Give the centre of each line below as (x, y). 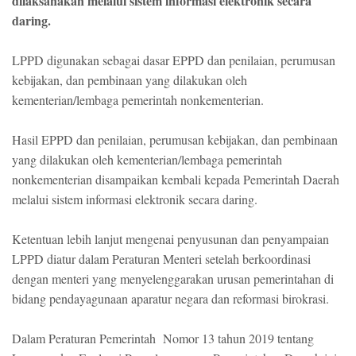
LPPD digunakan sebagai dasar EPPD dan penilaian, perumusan (174, 60)
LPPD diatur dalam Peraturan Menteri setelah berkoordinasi (161, 259)
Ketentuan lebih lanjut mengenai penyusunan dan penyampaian (170, 239)
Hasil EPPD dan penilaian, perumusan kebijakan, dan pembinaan (175, 140)
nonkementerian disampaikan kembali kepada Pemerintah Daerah (176, 180)
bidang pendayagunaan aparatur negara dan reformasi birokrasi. (170, 299)
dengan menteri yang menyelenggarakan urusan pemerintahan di (173, 279)
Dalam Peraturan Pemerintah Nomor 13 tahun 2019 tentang (163, 339)
